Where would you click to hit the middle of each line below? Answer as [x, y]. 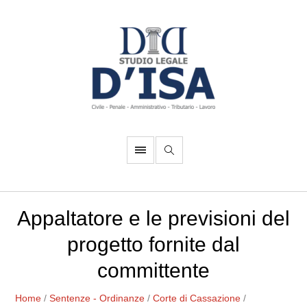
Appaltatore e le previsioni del [153, 218]
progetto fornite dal [153, 244]
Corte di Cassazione [197, 298]
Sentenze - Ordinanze [97, 298]
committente [153, 270]
